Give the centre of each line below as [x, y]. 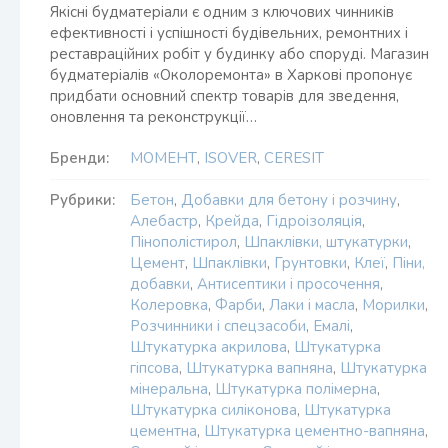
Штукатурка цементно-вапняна [314, 431]
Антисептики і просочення [288, 284]
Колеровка [169, 305]
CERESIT [294, 158]
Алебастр [164, 221]
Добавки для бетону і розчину [289, 200]
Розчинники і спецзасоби [218, 326]
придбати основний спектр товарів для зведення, [224, 96]
